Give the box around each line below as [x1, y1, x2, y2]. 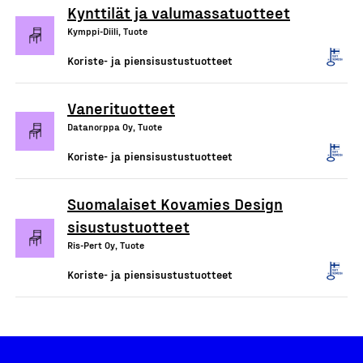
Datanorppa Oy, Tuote [67, 121, 162, 132]
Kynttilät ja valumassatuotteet [67, 2, 290, 22]
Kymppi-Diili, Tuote [67, 25, 147, 36]
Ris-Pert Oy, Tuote [67, 239, 144, 250]
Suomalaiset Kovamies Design [67, 194, 283, 213]
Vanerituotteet [67, 98, 175, 117]
